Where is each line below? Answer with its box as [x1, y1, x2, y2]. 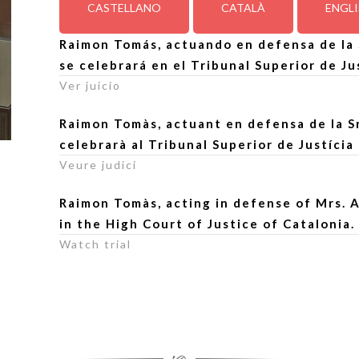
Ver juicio [59, 79, 122, 92]
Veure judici [59, 158, 138, 171]
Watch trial [59, 237, 132, 251]
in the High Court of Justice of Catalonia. [59, 216, 356, 231]
